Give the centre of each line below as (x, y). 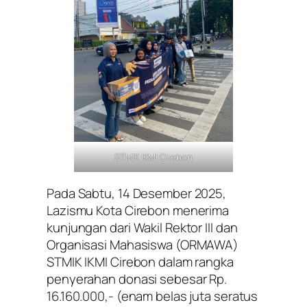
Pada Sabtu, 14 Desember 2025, (137, 193)
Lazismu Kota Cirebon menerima (138, 210)
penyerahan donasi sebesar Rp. (137, 279)
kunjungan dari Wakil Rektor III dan (142, 227)
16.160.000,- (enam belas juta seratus (152, 296)
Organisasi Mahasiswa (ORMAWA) (143, 244)
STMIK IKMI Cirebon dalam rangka (140, 261)
